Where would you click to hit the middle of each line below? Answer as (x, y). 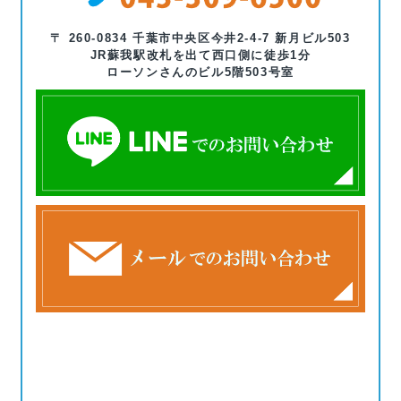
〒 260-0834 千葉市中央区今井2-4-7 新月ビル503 (200, 38)
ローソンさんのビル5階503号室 (200, 72)
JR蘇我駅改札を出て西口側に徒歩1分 (200, 55)
